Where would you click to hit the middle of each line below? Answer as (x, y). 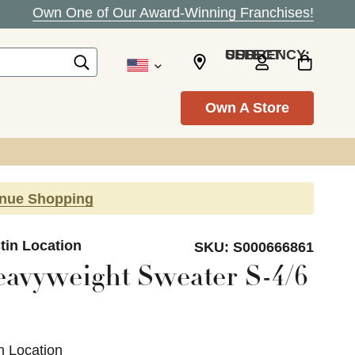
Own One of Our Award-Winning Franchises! (173, 13)
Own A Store (247, 108)
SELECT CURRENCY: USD (240, 54)
